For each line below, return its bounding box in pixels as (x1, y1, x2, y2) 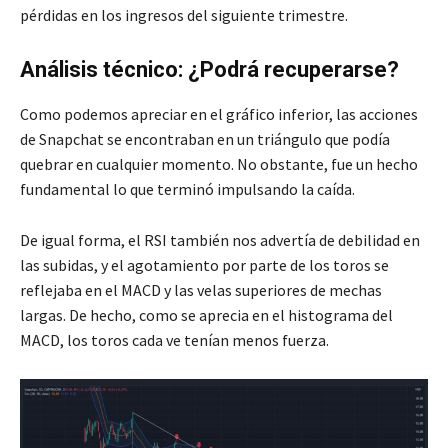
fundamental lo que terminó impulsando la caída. (20, 178, 355, 199)
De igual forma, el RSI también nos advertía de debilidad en (20, 229, 420, 250)
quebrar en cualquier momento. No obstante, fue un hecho (20, 153, 418, 174)
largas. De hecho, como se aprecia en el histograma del (20, 304, 393, 325)
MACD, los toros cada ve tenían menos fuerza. (20, 329, 329, 350)
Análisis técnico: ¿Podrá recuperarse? (20, 56, 399, 82)
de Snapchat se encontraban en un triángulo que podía (20, 128, 390, 149)
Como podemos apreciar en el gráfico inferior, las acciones (20, 103, 418, 124)
